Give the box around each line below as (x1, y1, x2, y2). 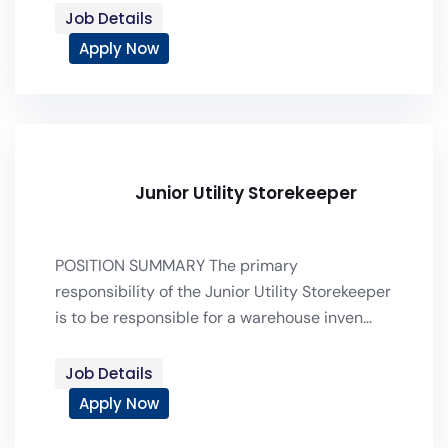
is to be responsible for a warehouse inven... (55, 307, 372, 328)
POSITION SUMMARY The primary (55, 255, 298, 276)
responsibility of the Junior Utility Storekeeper (55, 281, 391, 302)
